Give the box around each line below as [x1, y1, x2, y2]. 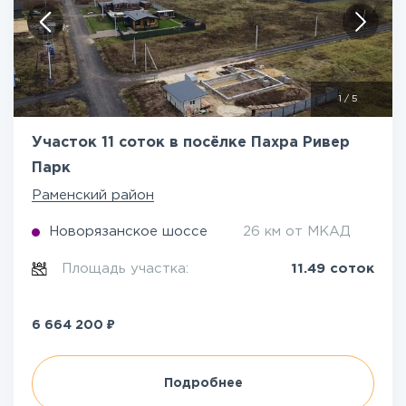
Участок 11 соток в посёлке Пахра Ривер [32, 136, 350, 150]
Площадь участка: [62, 263, 194, 275]
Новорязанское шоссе [49, 226, 208, 237]
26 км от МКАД [243, 226, 351, 237]
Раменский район [32, 189, 154, 201]
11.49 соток [291, 263, 374, 275]
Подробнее [163, 378, 243, 389]
